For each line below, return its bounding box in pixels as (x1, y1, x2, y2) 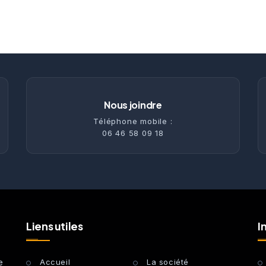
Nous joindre (104, 99, 162, 111)
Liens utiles (26, 219, 83, 233)
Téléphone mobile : (93, 116, 173, 126)
